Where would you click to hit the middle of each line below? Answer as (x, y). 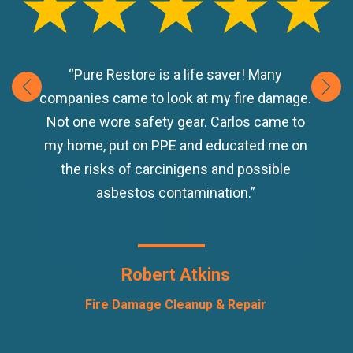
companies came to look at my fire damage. (176, 98)
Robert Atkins (175, 275)
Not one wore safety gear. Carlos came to (175, 122)
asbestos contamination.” (175, 193)
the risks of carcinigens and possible (175, 169)
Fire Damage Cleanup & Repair (175, 305)
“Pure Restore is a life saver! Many (176, 75)
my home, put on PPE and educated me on (175, 146)
